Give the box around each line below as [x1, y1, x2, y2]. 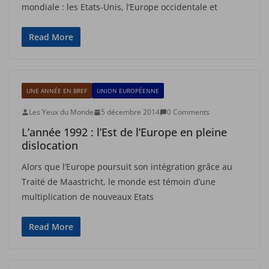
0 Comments [167, 107, 210, 117]
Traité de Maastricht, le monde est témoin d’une [22, 176, 216, 187]
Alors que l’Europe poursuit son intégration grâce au [22, 161, 232, 172]
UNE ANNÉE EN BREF [26, 86, 87, 95]
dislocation [22, 138, 78, 153]
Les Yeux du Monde [29, 107, 94, 117]
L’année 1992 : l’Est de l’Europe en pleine [22, 125, 227, 139]
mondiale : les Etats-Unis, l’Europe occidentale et [22, 1, 217, 13]
